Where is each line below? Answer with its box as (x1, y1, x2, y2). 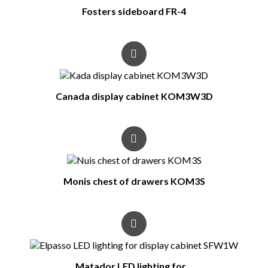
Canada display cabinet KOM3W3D (55, 90, 213, 102)
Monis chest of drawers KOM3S (63, 175, 205, 187)
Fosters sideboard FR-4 (82, 5, 186, 17)
